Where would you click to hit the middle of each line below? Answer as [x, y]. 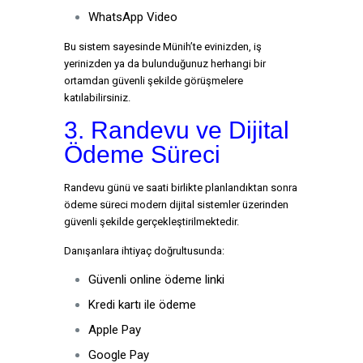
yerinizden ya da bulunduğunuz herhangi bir [165, 64]
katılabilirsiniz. [97, 98]
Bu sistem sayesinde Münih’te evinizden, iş [163, 47]
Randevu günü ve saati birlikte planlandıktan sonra [181, 188]
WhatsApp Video [133, 17]
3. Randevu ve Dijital [177, 130]
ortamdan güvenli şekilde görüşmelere [154, 81]
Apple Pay [115, 330]
